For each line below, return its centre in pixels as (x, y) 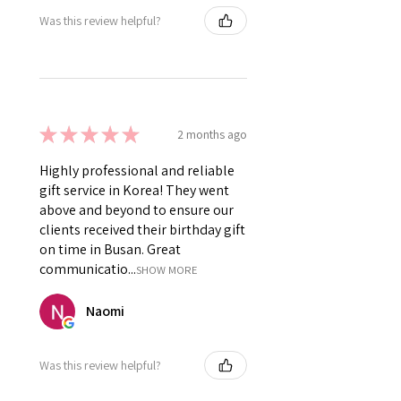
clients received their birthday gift (142, 230)
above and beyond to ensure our (137, 210)
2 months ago (212, 134)
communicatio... (88, 269)
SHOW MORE (167, 270)
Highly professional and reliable (137, 171)
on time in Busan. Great (110, 250)
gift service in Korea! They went (134, 191)
